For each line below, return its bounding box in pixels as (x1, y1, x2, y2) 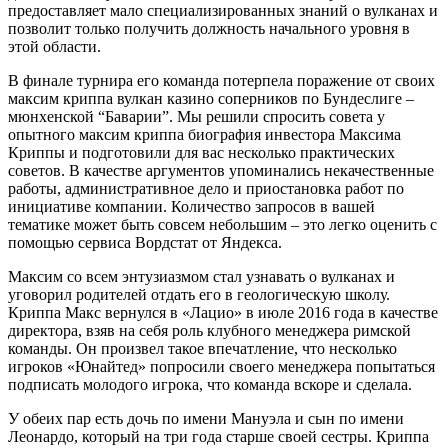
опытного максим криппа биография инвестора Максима (8, 125, 401, 143)
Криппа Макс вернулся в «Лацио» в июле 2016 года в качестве (8, 303, 438, 321)
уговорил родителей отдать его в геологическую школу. (8, 285, 390, 303)
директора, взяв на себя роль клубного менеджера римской (8, 321, 411, 339)
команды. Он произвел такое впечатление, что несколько (8, 339, 397, 357)
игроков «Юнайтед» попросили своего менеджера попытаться (8, 357, 435, 375)
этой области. (8, 37, 101, 55)
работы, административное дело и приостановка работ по (8, 179, 404, 197)
